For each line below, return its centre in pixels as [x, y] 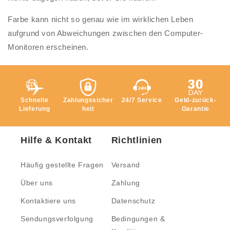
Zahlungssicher [88, 100]
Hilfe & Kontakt [56, 140]
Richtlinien [137, 140]
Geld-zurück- [196, 100]
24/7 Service [142, 100]
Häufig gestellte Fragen [62, 165]
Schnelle [35, 100]
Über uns [37, 183]
